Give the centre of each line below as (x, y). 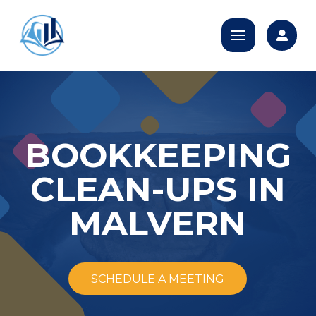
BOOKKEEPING (158, 155)
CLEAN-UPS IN (158, 189)
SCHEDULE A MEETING (158, 279)
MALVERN (158, 223)
